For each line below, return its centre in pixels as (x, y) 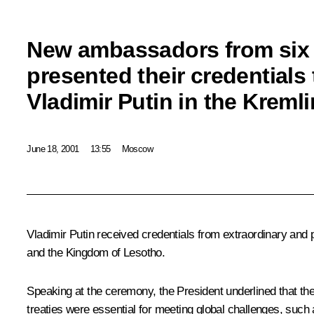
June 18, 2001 (53, 149)
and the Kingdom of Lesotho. (96, 253)
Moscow (137, 149)
